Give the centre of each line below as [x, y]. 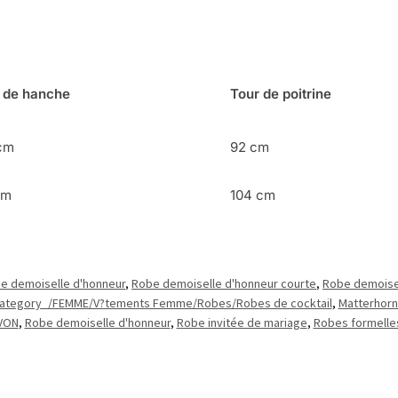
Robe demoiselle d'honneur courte [224, 284]
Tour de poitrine [281, 94]
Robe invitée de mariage [242, 323]
